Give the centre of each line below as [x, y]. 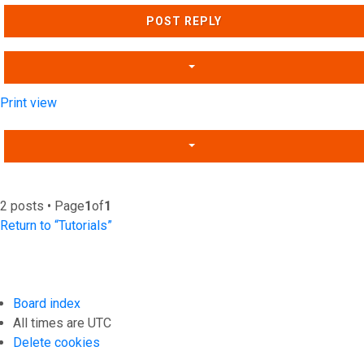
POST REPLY [184, 21]
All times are [50, 323]
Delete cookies [56, 342]
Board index [47, 303]
